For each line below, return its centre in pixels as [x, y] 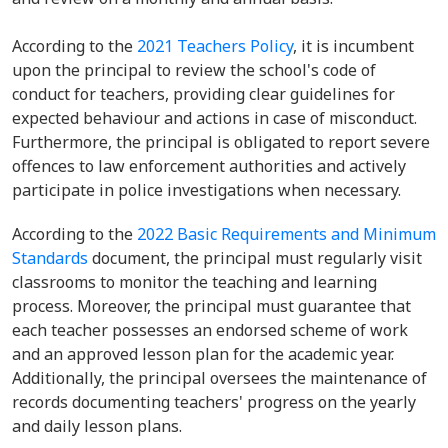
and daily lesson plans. [101, 426]
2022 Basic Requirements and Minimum [286, 234]
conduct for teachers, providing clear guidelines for [203, 94]
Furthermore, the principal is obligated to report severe [221, 142]
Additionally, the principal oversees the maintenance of [219, 378]
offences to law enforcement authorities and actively [209, 166]
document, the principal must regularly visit [255, 258]
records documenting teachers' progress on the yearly [214, 402]
